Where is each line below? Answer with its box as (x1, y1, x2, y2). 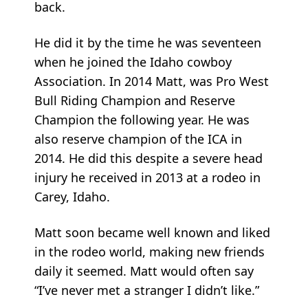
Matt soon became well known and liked (34, 223, 270, 241)
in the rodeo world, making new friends (34, 243, 265, 260)
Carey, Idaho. (34, 188, 110, 205)
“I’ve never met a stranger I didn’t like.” (34, 281, 259, 298)
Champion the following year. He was (34, 111, 250, 128)
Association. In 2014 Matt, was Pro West (34, 72, 269, 89)
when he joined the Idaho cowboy (34, 53, 232, 70)
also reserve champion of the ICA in (34, 130, 242, 147)
